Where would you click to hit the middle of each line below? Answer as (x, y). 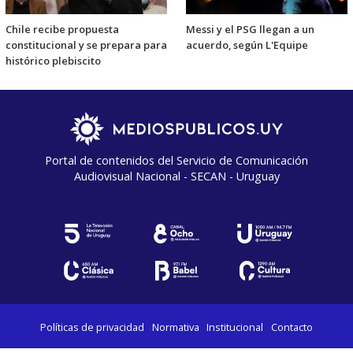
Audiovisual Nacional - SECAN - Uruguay (176, 176)
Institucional (235, 327)
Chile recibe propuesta (62, 29)
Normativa (175, 327)
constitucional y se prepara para (86, 45)
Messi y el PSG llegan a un (250, 29)
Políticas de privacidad (93, 327)
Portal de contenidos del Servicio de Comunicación (176, 160)
